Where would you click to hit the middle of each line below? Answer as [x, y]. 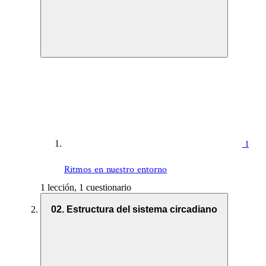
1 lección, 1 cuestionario [86, 188]
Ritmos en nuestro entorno [115, 170]
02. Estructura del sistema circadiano [134, 209]
